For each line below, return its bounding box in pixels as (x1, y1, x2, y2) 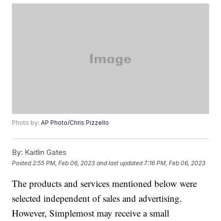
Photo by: (12, 119, 41, 127)
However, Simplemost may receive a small (12, 207, 170, 220)
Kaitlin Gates (23, 147, 67, 157)
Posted (12, 159, 33, 167)
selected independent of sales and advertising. (12, 192, 183, 205)
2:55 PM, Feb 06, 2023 (33, 159, 95, 167)
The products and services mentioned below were (12, 177, 197, 190)
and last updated (97, 159, 143, 167)
